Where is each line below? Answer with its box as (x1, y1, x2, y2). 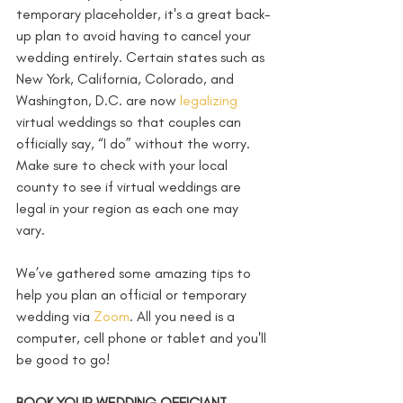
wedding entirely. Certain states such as (16, 49, 268, 67)
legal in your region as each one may (16, 200, 242, 218)
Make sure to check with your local (16, 157, 231, 175)
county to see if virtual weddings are (16, 178, 245, 196)
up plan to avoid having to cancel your (16, 27, 255, 45)
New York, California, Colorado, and (16, 70, 237, 88)
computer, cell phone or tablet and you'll (16, 329, 270, 347)
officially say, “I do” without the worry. (16, 135, 254, 153)
